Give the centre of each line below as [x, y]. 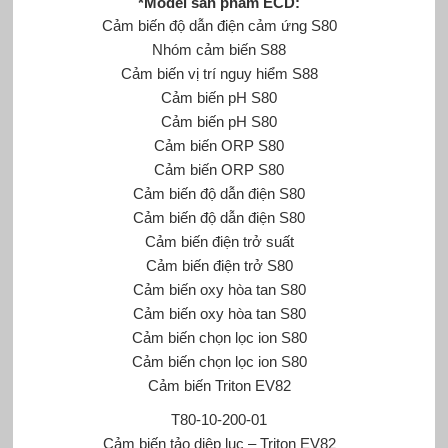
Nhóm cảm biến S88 [219, 49]
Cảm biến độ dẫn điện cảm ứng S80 [219, 25]
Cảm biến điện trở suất [219, 241]
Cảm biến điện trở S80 [219, 265]
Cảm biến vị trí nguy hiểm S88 [219, 73]
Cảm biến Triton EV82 [219, 385]
